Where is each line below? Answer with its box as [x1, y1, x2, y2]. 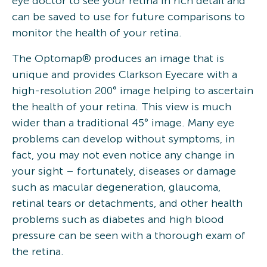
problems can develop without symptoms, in [12, 132, 235, 145]
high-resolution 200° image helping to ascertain [12, 83, 253, 97]
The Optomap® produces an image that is [12, 51, 224, 65]
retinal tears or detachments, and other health [12, 196, 243, 210]
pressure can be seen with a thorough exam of [12, 228, 246, 242]
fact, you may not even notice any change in [12, 148, 234, 162]
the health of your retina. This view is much [12, 100, 231, 113]
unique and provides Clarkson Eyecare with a [12, 67, 237, 81]
